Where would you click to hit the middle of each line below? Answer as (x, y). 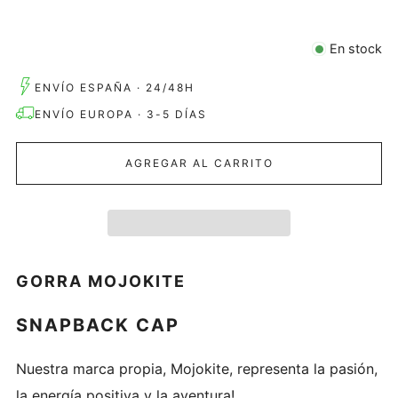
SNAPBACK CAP (98, 326)
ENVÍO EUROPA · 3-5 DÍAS (121, 115)
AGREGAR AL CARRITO (199, 163)
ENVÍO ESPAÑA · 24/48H (115, 88)
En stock (356, 49)
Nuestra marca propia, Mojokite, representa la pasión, (197, 369)
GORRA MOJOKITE (101, 282)
